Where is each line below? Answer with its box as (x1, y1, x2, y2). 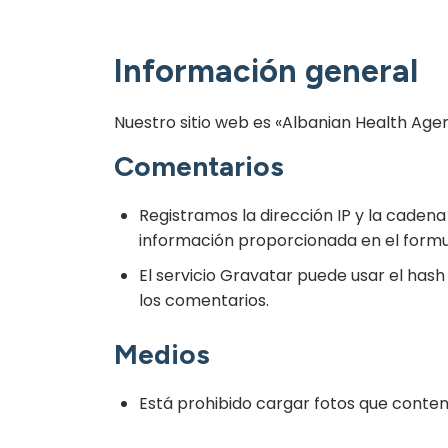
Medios (114, 337, 210, 371)
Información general (114, 52, 418, 90)
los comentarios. (139, 289, 269, 312)
